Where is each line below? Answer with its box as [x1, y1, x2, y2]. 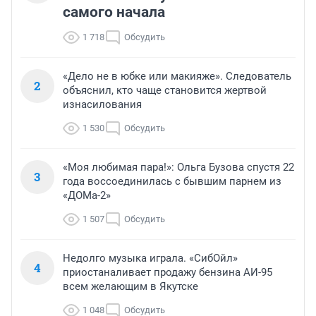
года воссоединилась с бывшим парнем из [63, 175, 281, 188]
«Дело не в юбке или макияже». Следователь [63, 70, 291, 83]
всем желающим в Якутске [63, 280, 198, 293]
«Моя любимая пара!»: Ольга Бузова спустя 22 [63, 161, 294, 174]
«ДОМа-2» [63, 189, 111, 202]
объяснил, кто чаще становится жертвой [63, 84, 267, 97]
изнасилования [63, 98, 142, 111]
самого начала [63, 4, 165, 21]
